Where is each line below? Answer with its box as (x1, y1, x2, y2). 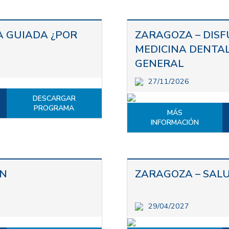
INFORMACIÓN (151, 117, 199, 127)
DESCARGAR (32, 93, 76, 103)
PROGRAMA (34, 103, 75, 113)
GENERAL (135, 56, 184, 71)
